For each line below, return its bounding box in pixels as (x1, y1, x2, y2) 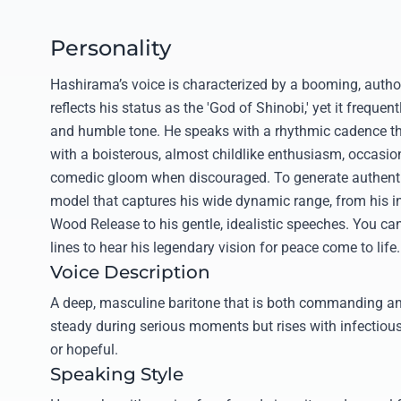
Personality (50, 34, 171, 61)
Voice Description (50, 260, 210, 283)
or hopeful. (50, 340, 118, 358)
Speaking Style (50, 363, 183, 385)
